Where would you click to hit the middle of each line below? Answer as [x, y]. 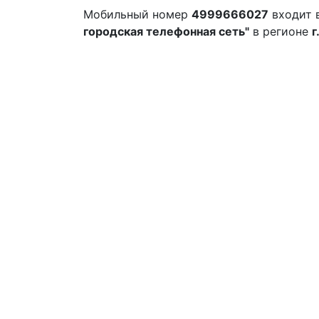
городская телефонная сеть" [166, 31]
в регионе [281, 31]
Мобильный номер [137, 14]
